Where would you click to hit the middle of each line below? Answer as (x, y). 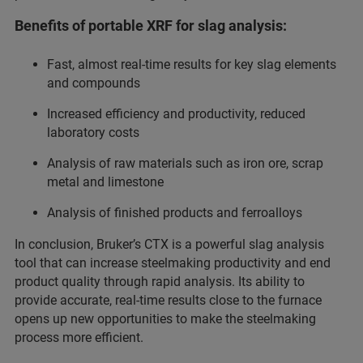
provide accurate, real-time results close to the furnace (168, 301)
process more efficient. (79, 338)
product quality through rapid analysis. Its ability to (160, 282)
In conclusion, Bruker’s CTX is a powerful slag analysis (169, 245)
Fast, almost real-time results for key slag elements (192, 65)
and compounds (94, 83)
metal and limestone (105, 182)
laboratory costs (93, 133)
